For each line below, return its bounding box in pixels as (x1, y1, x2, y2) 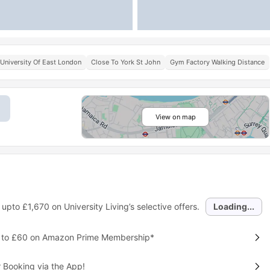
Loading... (213, 201, 254, 212)
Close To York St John (91, 58, 160, 66)
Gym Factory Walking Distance (170, 58, 265, 66)
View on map (155, 113, 196, 121)
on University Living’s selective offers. (49, 201, 199, 212)
